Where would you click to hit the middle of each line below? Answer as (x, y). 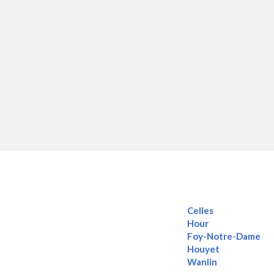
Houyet (204, 249)
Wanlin (202, 261)
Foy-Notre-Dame (224, 236)
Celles (201, 210)
